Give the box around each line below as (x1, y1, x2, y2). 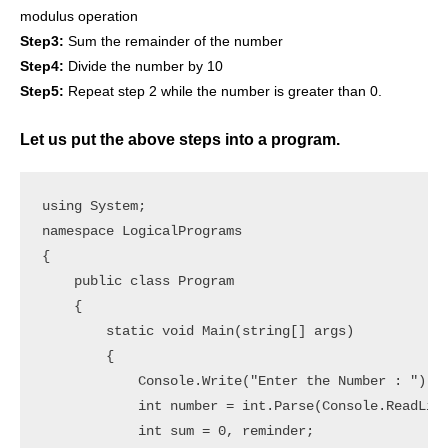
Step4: (20, 59, 64, 75)
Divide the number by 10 (64, 59, 223, 75)
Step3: (20, 34, 64, 50)
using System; (41, 198, 146, 214)
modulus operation (20, 9, 138, 25)
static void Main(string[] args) (41, 323, 354, 339)
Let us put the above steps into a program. (20, 130, 340, 149)
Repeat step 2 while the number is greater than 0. (64, 84, 382, 100)
